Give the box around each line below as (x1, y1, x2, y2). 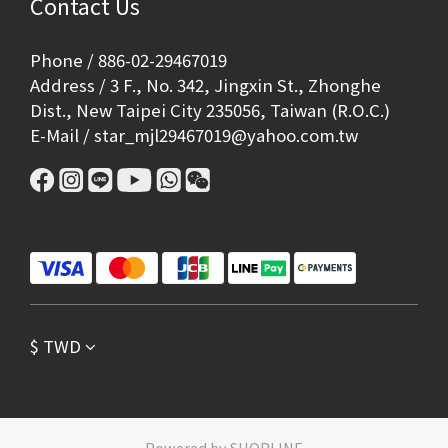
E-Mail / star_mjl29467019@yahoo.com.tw (30, 123, 358, 147)
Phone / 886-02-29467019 (30, 48, 227, 72)
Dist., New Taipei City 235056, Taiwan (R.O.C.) (30, 98, 390, 122)
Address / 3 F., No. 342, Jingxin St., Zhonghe (30, 73, 381, 97)
